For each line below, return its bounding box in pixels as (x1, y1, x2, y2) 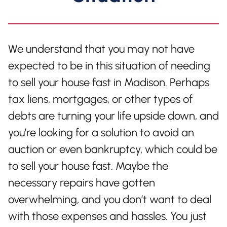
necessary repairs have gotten (8, 176, 155, 190)
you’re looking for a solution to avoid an (8, 126, 194, 140)
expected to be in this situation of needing (8, 59, 210, 73)
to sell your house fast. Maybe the (8, 159, 168, 173)
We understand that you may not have (8, 42, 195, 56)
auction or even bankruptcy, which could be (8, 142, 217, 157)
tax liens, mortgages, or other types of (8, 92, 193, 106)
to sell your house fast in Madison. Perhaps (8, 75, 209, 90)
